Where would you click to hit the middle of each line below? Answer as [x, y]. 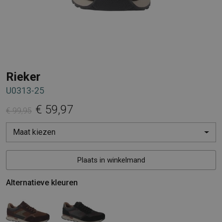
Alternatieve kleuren [42, 182]
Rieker [23, 77]
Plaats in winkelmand [111, 160]
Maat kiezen [34, 132]
